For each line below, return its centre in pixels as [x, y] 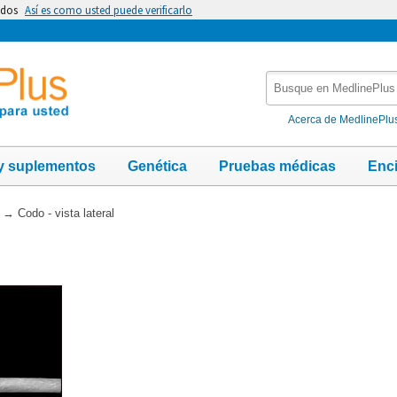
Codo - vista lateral [66, 213]
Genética [157, 166]
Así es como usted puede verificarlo [109, 10]
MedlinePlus [304, 117]
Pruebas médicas [277, 166]
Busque [290, 79]
